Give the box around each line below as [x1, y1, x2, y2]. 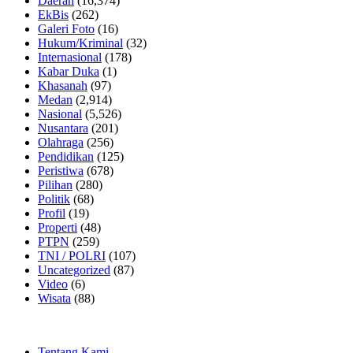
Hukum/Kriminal [38, 35, 123, 50]
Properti [38, 220, 77, 234]
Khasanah [38, 78, 87, 92]
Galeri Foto [38, 21, 95, 35]
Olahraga [38, 135, 84, 149]
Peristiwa [38, 163, 84, 177]
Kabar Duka [38, 64, 99, 78]
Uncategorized [38, 262, 110, 277]
